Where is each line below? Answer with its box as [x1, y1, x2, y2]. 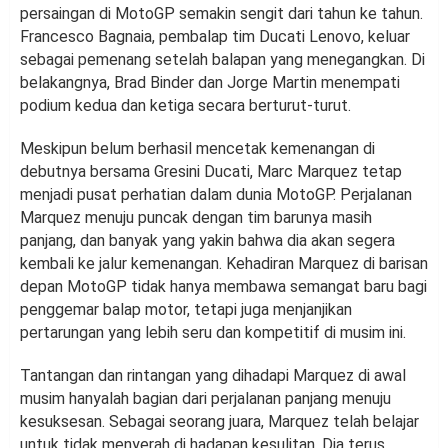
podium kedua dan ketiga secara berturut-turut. [20, 95, 351, 115]
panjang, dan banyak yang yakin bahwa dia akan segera [20, 230, 395, 250]
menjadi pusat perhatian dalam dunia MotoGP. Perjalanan [20, 184, 412, 204]
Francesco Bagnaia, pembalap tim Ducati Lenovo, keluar [20, 26, 410, 46]
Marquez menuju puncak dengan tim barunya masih [20, 207, 372, 227]
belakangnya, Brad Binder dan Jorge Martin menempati [20, 72, 400, 92]
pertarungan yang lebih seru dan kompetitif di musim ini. [20, 322, 406, 342]
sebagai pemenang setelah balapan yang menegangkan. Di [20, 49, 425, 69]
